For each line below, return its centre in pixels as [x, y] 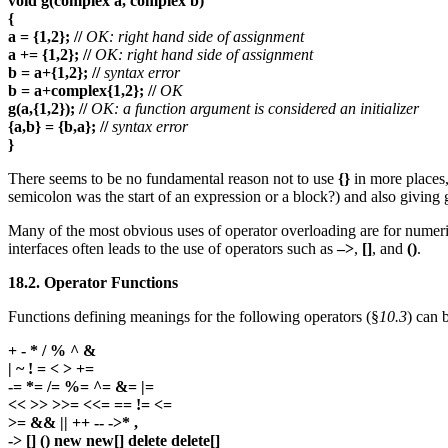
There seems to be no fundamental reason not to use [173, 179]
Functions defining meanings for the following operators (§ [193, 317]
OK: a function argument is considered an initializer [255, 109]
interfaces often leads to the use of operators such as [172, 249]
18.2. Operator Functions [93, 283]
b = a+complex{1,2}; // [82, 91]
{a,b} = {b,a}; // [58, 127]
